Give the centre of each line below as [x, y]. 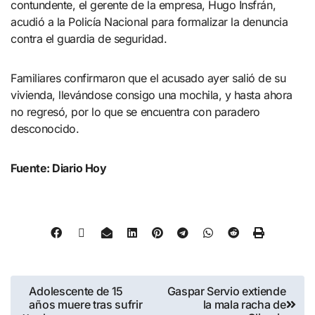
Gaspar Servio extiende [226, 291]
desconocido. [45, 129]
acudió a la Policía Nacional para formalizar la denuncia [149, 22]
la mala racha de [244, 304]
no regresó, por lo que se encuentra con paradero [135, 112]
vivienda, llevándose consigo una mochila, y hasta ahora [152, 95]
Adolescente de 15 [76, 291]
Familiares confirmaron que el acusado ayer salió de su [148, 78]
